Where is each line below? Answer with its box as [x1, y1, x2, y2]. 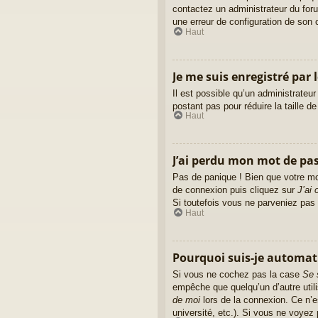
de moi [172, 294, 200, 305]
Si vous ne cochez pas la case [172, 268, 302, 280]
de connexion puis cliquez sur [172, 185, 297, 196]
